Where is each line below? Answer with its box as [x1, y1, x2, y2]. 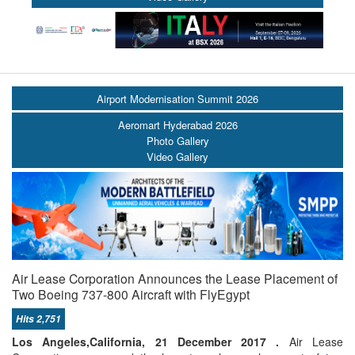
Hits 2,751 [16, 311, 61, 326]
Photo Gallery [146, 132, 209, 148]
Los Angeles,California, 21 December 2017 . [12, 334, 280, 350]
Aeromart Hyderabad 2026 [117, 116, 238, 132]
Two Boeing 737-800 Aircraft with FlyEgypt [12, 284, 250, 303]
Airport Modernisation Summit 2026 [97, 91, 258, 107]
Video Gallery [147, 148, 208, 164]
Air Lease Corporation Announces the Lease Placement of [12, 269, 338, 287]
